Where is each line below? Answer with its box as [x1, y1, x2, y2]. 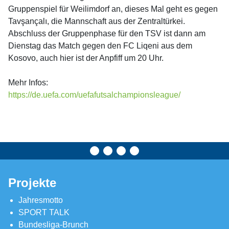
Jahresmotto [18, 196, 63, 204]
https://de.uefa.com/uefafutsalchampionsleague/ [8, 90, 180, 99]
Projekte [8, 176, 56, 190]
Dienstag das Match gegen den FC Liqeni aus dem [8, 41, 192, 50]
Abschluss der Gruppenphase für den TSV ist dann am [8, 29, 205, 38]
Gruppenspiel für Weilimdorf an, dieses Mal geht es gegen [8, 5, 218, 13]
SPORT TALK [18, 208, 70, 217]
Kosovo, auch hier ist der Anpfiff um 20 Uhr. [8, 54, 164, 62]
